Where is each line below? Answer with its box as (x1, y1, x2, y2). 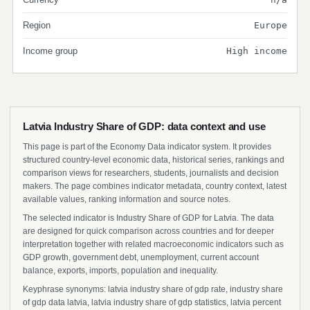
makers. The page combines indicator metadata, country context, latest (23, 181, 286, 191)
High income (226, 46, 287, 56)
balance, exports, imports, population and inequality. (23, 266, 218, 275)
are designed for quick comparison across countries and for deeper (23, 226, 274, 236)
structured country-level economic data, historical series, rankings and (23, 155, 284, 165)
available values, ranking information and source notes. (23, 194, 230, 204)
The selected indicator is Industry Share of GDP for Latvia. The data (23, 213, 274, 223)
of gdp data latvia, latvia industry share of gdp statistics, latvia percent (23, 298, 281, 307)
